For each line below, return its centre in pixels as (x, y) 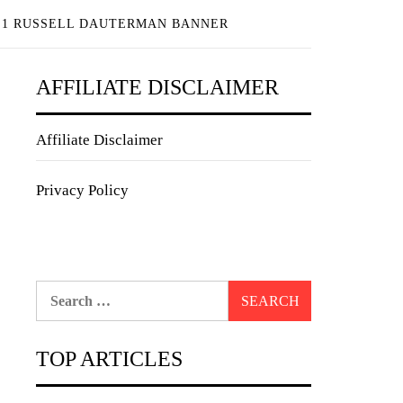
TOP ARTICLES (109, 359)
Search (56, 290)
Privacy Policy (82, 190)
